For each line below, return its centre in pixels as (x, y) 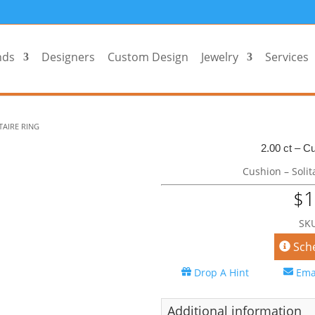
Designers (68, 57)
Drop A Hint (222, 273)
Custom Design (148, 57)
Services (287, 57)
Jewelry (219, 57)
